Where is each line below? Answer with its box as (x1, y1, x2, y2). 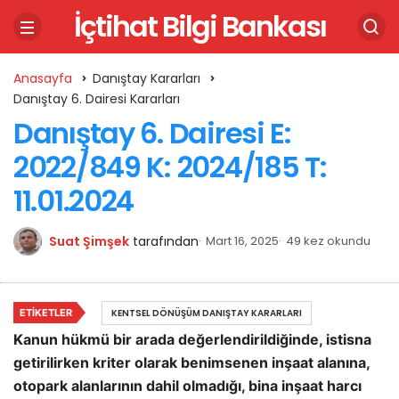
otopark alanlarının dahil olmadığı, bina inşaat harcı (13, 377, 362, 395)
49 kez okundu (286, 232, 370, 249)
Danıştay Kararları (93, 69, 200, 87)
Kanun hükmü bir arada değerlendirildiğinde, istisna (13, 330, 371, 348)
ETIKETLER (20, 306, 72, 319)
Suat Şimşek (49, 232, 129, 250)
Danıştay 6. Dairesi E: (13, 113, 291, 153)
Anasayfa (13, 69, 72, 87)
